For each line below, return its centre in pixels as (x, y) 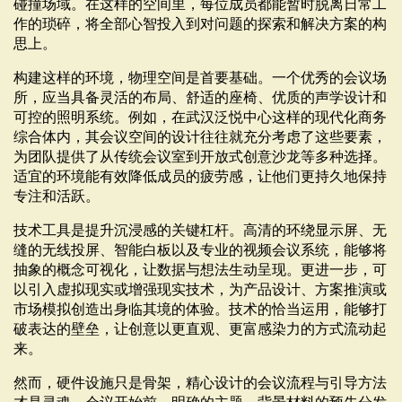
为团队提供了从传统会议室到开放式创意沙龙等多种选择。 (200, 157)
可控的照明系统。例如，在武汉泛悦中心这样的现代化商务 (200, 118)
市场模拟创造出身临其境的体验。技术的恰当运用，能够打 (200, 310)
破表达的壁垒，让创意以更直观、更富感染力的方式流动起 (200, 329)
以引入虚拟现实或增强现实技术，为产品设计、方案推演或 (200, 290)
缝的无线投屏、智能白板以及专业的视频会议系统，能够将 (200, 250)
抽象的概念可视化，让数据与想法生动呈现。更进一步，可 (200, 270)
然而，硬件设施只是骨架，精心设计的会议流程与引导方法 (200, 383)
